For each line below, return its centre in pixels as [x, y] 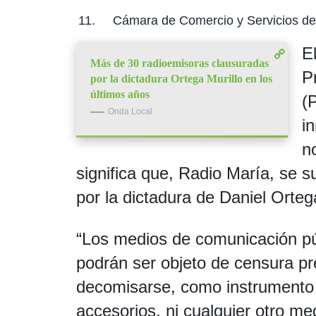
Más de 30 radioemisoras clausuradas [179, 63]
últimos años [120, 94]
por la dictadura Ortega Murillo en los [181, 79]
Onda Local [130, 111]
